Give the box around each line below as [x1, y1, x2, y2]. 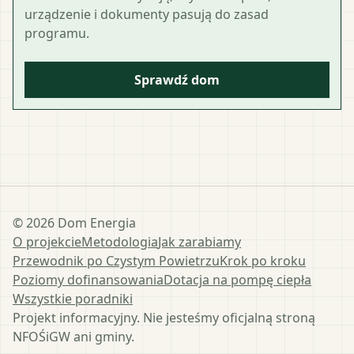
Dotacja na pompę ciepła [164, 270, 311, 288]
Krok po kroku [220, 251, 306, 269]
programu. [24, 24, 89, 42]
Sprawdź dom [134, 70, 220, 88]
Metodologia [81, 232, 158, 250]
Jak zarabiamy [158, 232, 241, 250]
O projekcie [13, 232, 81, 250]
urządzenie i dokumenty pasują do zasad [24, 5, 269, 23]
